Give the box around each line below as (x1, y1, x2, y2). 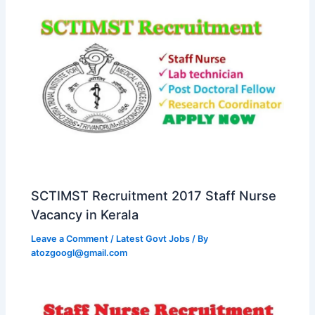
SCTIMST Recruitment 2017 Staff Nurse (31, 187, 277, 203)
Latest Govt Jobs (116, 233, 191, 244)
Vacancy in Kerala (31, 206, 139, 222)
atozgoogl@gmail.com (31, 247, 128, 258)
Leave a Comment (31, 233, 109, 244)
